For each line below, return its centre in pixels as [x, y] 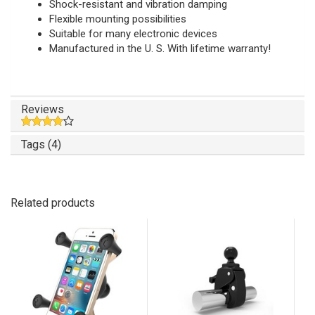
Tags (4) [41, 144]
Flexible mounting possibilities [118, 19]
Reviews [43, 109]
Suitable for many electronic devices [133, 34]
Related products [53, 203]
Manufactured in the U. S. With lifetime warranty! [160, 49]
